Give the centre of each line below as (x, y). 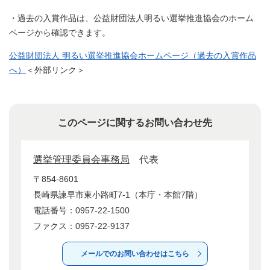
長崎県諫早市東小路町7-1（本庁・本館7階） (118, 195)
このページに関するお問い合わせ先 (135, 123)
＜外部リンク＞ (55, 70)
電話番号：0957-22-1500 (81, 210)
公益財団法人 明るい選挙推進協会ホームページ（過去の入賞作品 (133, 55)
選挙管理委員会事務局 (81, 159)
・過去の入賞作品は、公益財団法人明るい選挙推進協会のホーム (131, 18)
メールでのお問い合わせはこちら (135, 254)
